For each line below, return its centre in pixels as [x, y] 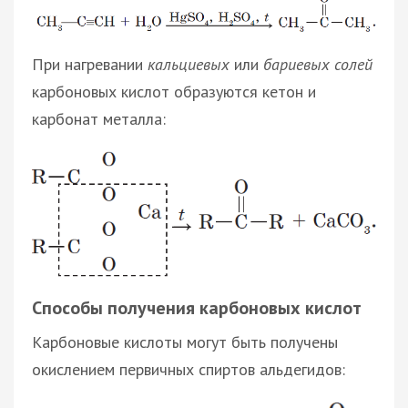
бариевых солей [318, 65]
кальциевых [189, 65]
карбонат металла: [99, 119]
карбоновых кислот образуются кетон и [174, 92]
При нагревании [90, 65]
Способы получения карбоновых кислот [197, 308]
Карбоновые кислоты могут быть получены [185, 342]
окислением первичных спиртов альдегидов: [189, 370]
